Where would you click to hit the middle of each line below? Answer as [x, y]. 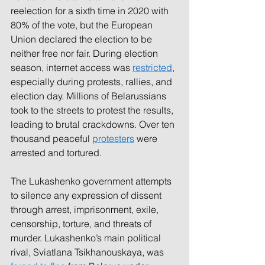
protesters [113, 139]
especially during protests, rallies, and [93, 82]
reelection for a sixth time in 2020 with [91, 11]
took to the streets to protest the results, [93, 110]
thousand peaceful [51, 139]
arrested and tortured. [56, 153]
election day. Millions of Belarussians [90, 96]
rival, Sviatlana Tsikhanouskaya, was [88, 252]
